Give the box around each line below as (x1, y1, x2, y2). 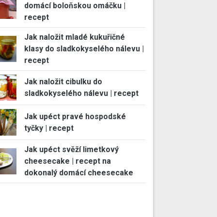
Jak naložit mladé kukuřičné (24, 32, 125, 42)
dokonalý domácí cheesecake (24, 168, 133, 177)
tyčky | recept (24, 123, 74, 133)
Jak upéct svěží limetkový (24, 144, 119, 154)
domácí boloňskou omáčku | (24, 1, 125, 10)
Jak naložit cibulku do (24, 77, 102, 87)
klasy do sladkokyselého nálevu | (24, 44, 144, 53)
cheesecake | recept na (24, 156, 111, 166)
